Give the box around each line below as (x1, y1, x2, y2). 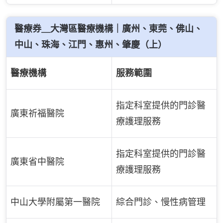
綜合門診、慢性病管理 (116, 196, 206, 207)
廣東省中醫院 (10, 156, 64, 167)
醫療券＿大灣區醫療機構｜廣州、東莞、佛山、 (14, 23, 203, 34)
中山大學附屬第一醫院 (10, 196, 100, 207)
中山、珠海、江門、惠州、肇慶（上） (14, 39, 167, 50)
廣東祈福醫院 (10, 108, 64, 118)
